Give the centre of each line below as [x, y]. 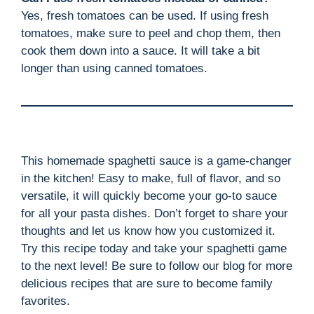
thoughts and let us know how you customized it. [148, 231]
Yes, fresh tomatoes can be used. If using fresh [145, 15]
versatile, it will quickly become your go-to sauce [149, 196]
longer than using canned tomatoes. [114, 68]
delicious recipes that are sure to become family [147, 283]
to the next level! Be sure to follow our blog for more [157, 266]
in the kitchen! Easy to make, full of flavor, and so [151, 178]
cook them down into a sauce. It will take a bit [141, 50]
